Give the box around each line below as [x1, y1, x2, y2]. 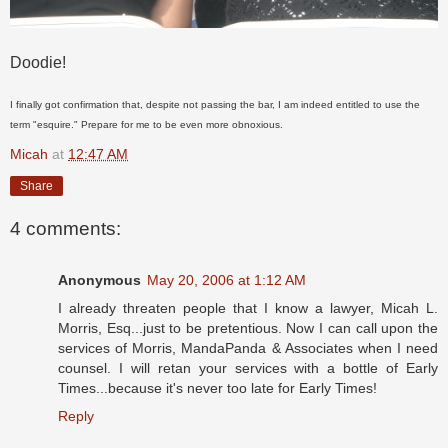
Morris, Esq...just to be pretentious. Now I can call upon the [58, 320, 438, 337]
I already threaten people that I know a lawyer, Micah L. [58, 300, 438, 317]
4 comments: [10, 217, 121, 239]
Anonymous [58, 272, 141, 289]
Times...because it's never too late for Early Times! [58, 380, 377, 397]
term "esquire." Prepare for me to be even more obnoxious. [10, 119, 283, 131]
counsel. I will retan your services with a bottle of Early [58, 360, 438, 377]
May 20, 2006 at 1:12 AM [147, 272, 306, 289]
